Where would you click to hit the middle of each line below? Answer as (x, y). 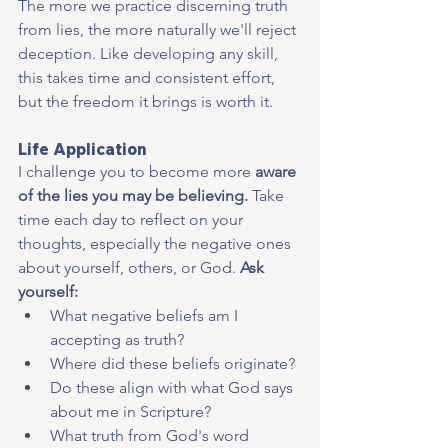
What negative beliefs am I (146, 316)
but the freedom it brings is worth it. (145, 102)
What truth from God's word (151, 436)
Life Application (82, 149)
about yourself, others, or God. (129, 268)
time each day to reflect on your (132, 220)
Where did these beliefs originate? (172, 364)
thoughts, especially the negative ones (156, 244)
